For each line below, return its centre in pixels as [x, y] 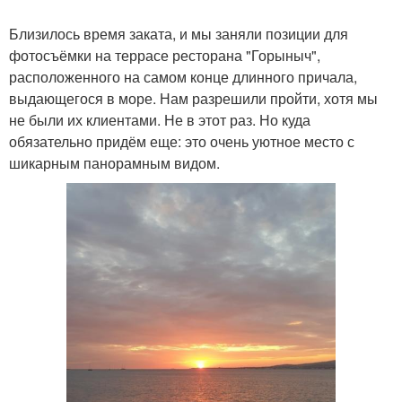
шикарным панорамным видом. [114, 162]
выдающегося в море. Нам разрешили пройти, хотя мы [193, 98]
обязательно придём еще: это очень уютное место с [182, 141]
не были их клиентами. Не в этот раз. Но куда [160, 119]
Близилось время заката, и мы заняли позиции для [179, 33]
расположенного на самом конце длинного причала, [183, 76]
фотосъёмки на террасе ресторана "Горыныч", [165, 55]
